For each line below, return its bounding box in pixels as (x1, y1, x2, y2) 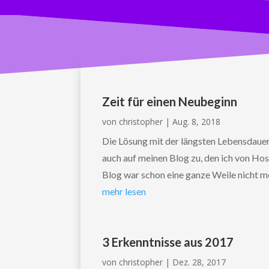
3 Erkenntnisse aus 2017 (102, 235, 234, 250)
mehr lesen (102, 186, 147, 198)
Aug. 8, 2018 (172, 116, 221, 128)
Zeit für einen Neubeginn (102, 94, 238, 109)
